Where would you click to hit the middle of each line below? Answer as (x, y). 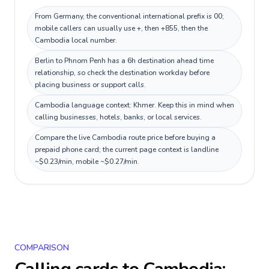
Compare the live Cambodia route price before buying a (125, 138)
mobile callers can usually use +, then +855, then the (121, 28)
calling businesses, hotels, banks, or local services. (118, 117)
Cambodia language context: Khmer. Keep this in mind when (134, 105)
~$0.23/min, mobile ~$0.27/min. (87, 162)
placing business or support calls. (90, 85)
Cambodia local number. (76, 40)
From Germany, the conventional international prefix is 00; (129, 16)
